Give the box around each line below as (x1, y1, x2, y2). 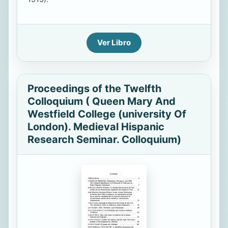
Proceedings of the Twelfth (27, 82, 161, 95)
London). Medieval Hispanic (27, 121, 164, 133)
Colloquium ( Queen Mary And (27, 95, 176, 107)
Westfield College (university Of (27, 108, 186, 120)
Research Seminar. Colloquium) (27, 133, 181, 146)
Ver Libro (97, 38, 131, 47)
